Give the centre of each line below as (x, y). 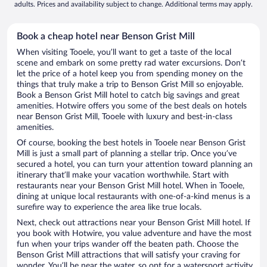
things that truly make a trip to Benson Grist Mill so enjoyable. (130, 85)
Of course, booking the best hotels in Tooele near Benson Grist (131, 143)
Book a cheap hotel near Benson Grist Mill (106, 37)
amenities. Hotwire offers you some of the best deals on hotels (132, 106)
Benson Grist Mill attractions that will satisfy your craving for (128, 255)
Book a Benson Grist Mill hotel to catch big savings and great (128, 96)
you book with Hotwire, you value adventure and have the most (134, 234)
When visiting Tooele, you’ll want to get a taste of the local (124, 53)
